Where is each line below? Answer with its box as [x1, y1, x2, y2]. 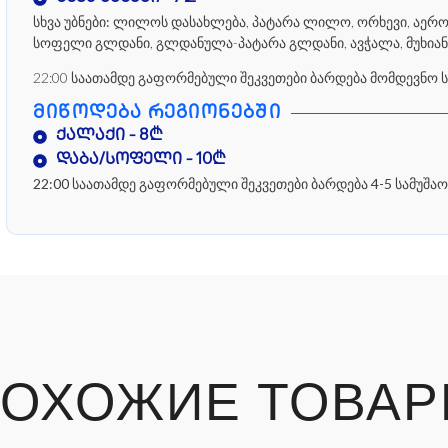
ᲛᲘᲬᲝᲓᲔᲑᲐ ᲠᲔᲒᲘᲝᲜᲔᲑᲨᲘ [33, 103, 281, 123]
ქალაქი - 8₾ [55, 127, 163, 145]
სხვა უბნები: [33, 12, 110, 30]
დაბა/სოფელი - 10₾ [55, 151, 226, 169]
